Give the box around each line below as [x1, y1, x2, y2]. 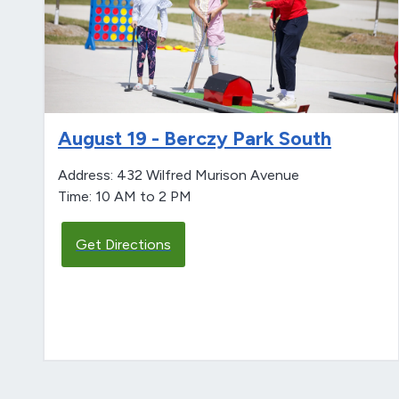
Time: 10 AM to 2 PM [58, 187, 191, 205]
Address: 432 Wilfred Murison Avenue [58, 166, 299, 183]
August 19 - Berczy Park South [58, 126, 331, 151]
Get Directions [76, 235, 171, 253]
